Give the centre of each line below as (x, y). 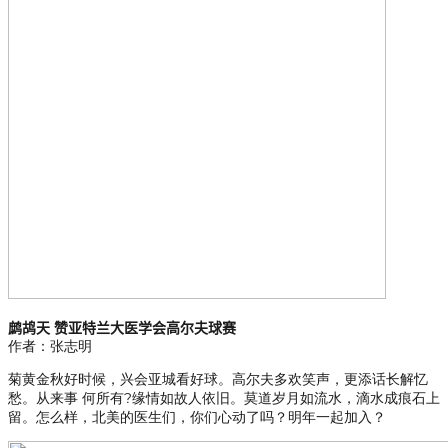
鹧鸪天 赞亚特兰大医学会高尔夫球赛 (122, 328)
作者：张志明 (50, 346)
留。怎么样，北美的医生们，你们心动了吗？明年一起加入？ (197, 417)
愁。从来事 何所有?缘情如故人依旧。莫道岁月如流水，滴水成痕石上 (224, 398)
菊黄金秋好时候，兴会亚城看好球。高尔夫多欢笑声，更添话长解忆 (218, 379)
